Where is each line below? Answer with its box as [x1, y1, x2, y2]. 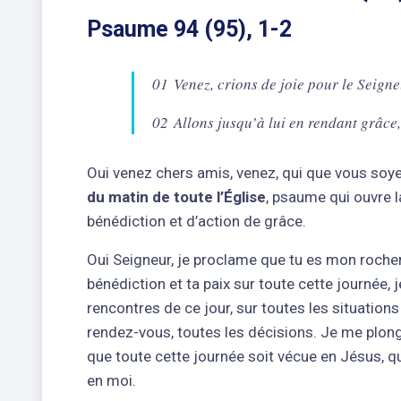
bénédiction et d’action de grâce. [87, 211, 306, 230]
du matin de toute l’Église [87, 187, 266, 206]
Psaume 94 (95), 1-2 [87, 15, 292, 42]
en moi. [87, 371, 136, 389]
